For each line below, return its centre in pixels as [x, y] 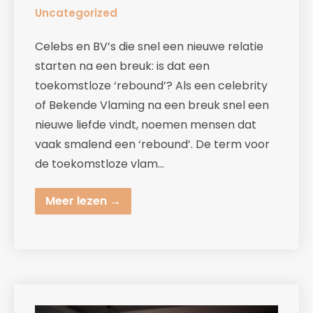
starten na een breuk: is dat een [122, 66]
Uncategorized [76, 13]
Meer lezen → [83, 201]
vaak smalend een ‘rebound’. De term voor [152, 145]
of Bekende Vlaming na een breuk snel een [152, 105]
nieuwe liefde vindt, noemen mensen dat [146, 125]
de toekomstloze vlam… [100, 164]
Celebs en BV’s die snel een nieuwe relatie [149, 47]
